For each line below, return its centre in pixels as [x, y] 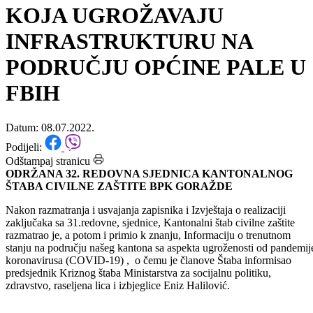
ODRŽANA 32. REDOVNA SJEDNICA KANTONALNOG [149, 211]
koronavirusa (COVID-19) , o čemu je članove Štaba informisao [148, 298]
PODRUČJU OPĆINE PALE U [156, 105]
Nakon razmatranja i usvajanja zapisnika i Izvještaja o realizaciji [146, 247]
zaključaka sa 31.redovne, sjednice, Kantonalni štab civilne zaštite [150, 260]
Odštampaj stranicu [48, 198]
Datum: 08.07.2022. [50, 165]
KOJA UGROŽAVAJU [115, 53]
